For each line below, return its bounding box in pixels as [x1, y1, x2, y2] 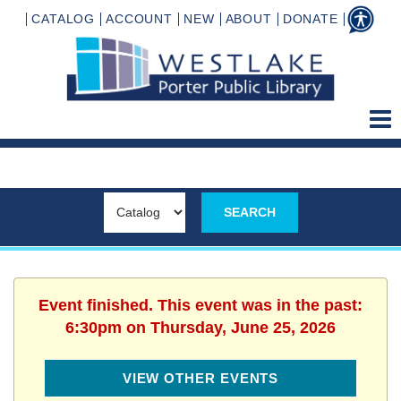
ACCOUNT [106, 12, 173, 26]
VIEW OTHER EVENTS [122, 370, 279, 386]
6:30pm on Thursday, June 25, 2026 [65, 318, 336, 337]
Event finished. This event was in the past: [38, 295, 363, 314]
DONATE [282, 12, 338, 26]
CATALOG [31, 12, 96, 26]
